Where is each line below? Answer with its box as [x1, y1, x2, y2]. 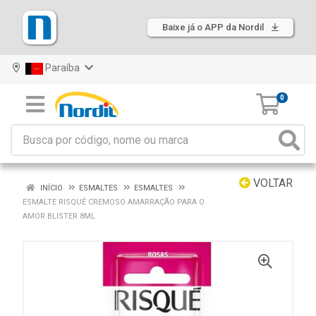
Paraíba [43, 62, 82, 74]
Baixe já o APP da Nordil [162, 22, 266, 32]
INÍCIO [38, 183, 63, 193]
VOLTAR [250, 176, 293, 190]
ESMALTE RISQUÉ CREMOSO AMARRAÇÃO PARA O [23, 197, 205, 207]
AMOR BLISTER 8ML [23, 212, 95, 221]
